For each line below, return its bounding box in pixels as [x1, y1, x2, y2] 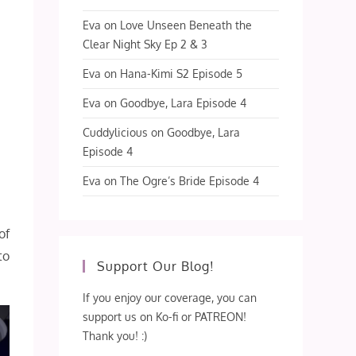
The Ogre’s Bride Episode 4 [120, 173, 260, 188]
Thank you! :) [83, 328, 148, 342]
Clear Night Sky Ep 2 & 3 [83, 37, 208, 51]
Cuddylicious [83, 125, 149, 139]
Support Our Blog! [97, 257, 215, 274]
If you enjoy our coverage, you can [83, 290, 257, 304]
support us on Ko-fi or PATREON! [83, 309, 247, 323]
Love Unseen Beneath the [120, 17, 253, 32]
